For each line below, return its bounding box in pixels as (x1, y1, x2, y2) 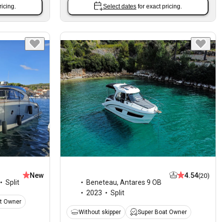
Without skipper (79, 208, 121, 216)
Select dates (103, 2, 137, 10)
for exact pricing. (138, 2, 182, 10)
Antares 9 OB (120, 178, 162, 186)
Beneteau (86, 178, 117, 186)
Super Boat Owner (138, 208, 187, 216)
